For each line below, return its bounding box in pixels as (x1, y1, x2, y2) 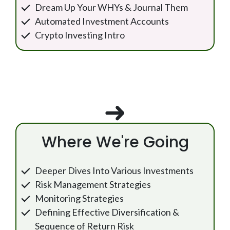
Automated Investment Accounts (35, 15, 169, 27)
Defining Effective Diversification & (35, 206, 179, 218)
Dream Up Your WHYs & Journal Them (35, 2, 188, 13)
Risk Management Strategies (35, 179, 151, 190)
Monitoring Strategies (35, 193, 124, 204)
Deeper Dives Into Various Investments (35, 165, 195, 176)
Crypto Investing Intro (35, 29, 125, 41)
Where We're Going (41, 131, 189, 153)
